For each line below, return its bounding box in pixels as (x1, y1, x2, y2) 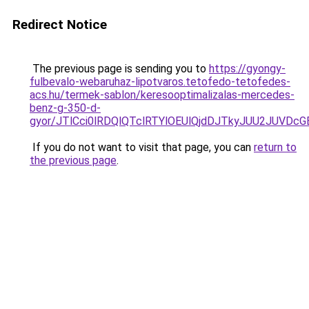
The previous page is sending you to (30, 62, 209, 75)
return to (254, 141, 297, 154)
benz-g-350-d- (30, 101, 101, 114)
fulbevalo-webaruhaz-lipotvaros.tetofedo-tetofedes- (30, 75, 290, 88)
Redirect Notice (12, 17, 107, 32)
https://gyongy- (209, 62, 286, 75)
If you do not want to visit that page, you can (30, 141, 254, 154)
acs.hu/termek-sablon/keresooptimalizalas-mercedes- (30, 88, 295, 101)
